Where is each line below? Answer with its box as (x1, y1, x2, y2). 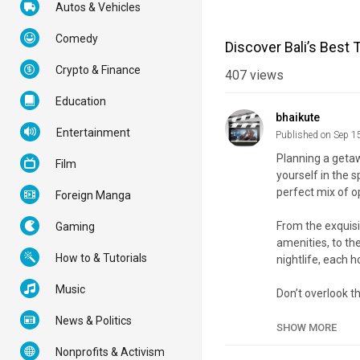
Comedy (55, 32, 98, 45)
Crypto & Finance (55, 63, 141, 76)
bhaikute (276, 111, 320, 125)
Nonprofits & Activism (55, 346, 165, 358)
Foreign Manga (55, 189, 131, 202)
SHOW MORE (276, 321, 337, 334)
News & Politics (55, 314, 132, 327)
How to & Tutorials (55, 252, 147, 264)
